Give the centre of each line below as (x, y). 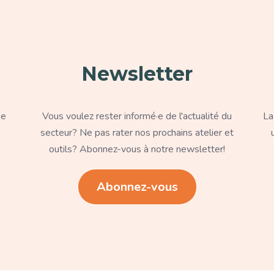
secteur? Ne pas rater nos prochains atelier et (137, 132)
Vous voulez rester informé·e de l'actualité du (137, 116)
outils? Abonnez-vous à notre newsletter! (137, 149)
